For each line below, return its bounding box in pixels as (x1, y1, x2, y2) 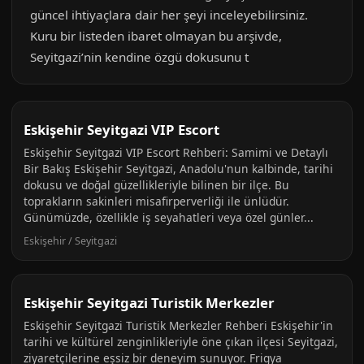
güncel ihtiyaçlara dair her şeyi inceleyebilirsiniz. (30, 6, 308, 23)
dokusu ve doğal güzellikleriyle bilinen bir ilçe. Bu (24, 177, 289, 193)
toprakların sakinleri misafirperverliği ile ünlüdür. (24, 193, 289, 209)
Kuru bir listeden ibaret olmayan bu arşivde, (30, 28, 282, 44)
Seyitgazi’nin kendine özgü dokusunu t (30, 49, 249, 65)
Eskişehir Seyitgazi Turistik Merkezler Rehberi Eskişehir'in (24, 318, 333, 333)
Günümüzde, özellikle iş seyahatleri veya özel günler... (24, 210, 314, 225)
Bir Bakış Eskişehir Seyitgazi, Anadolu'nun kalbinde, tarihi (24, 161, 333, 176)
